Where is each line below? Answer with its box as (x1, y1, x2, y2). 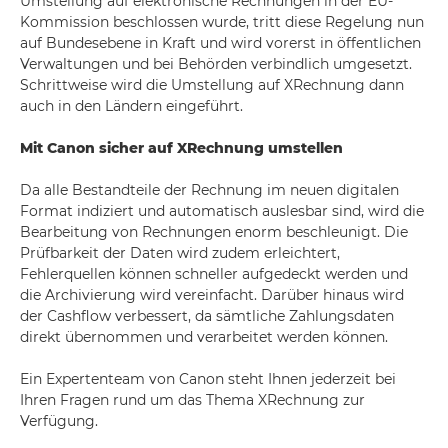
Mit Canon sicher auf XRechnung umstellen (20, 139, 343, 157)
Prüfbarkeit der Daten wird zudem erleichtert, (20, 244, 340, 262)
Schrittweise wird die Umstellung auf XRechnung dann (20, 76, 404, 94)
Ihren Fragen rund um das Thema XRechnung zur (20, 391, 365, 409)
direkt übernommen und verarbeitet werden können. (20, 328, 388, 346)
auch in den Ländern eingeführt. (20, 97, 243, 115)
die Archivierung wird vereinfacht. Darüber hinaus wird (20, 286, 404, 304)
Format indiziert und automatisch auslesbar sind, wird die (20, 202, 424, 220)
